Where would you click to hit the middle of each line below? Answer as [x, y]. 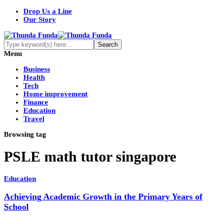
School [16, 207]
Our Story [40, 19]
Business [37, 69]
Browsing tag [25, 134]
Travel [34, 119]
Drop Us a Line [48, 11]
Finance [36, 102]
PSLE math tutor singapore [90, 157]
